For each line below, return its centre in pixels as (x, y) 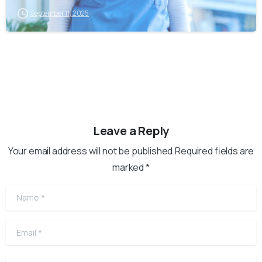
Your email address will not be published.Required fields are (131, 151)
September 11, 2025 (60, 13)
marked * (131, 168)
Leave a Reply (131, 131)
